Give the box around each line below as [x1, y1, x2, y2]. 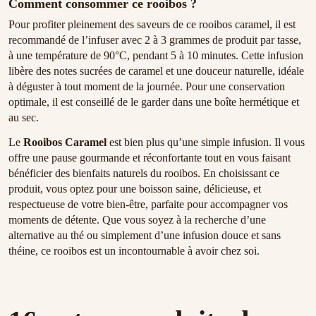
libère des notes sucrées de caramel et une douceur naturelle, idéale [8, 64, 304, 77]
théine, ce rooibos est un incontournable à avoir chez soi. [8, 244, 260, 257]
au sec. [8, 111, 39, 123]
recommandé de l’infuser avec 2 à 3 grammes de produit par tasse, [8, 33, 301, 46]
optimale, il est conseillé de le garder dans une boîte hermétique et [8, 95, 299, 108]
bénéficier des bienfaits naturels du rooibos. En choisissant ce [8, 166, 279, 179]
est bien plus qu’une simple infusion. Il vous [107, 135, 305, 148]
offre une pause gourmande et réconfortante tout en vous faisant [8, 151, 291, 164]
